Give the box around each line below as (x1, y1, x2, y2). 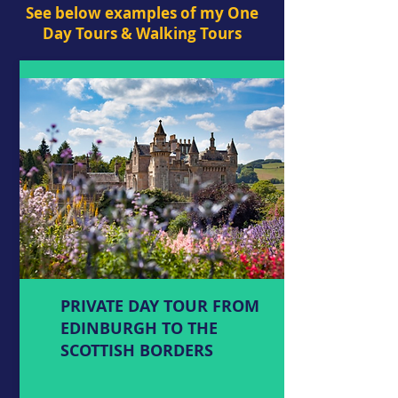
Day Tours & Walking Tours (43, 22, 242, 44)
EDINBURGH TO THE (60, 316, 218, 339)
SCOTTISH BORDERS (60, 338, 213, 362)
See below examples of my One (26, 2, 259, 23)
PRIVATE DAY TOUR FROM (60, 294, 259, 317)
